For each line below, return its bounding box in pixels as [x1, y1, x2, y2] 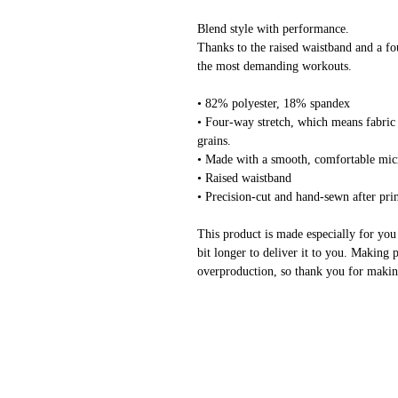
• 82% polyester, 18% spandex [197, 96, 350, 110]
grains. [197, 133, 231, 147]
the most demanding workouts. [197, 59, 352, 73]
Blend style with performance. [197, 21, 349, 36]
